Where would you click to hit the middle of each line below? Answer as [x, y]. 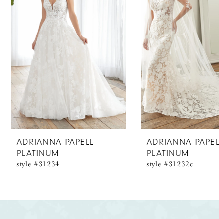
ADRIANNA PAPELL [55, 142]
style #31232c [170, 164]
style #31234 [38, 164]
